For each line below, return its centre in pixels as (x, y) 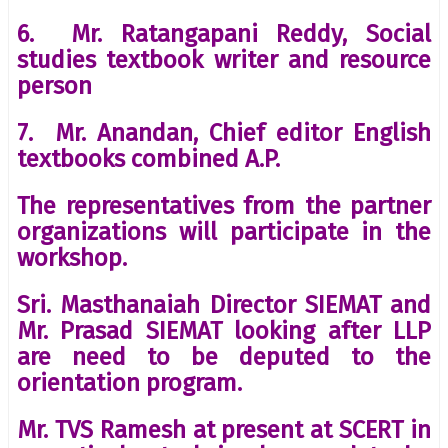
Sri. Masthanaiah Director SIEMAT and (224, 304)
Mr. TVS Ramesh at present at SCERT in (224, 429)
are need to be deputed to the (224, 356)
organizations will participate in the (224, 231)
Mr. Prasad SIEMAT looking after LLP (224, 330)
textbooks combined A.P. (148, 158)
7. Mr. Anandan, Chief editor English (224, 132)
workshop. (72, 257)
